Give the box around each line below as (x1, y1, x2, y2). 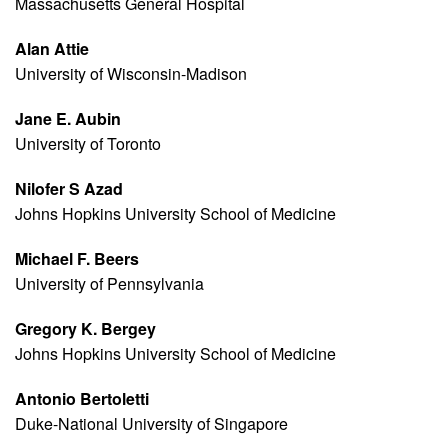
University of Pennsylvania (15, 272, 204, 296)
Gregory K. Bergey (15, 317, 156, 341)
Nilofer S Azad (15, 177, 123, 201)
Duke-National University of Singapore (15, 412, 288, 436)
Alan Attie (15, 37, 89, 61)
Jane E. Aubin (15, 107, 121, 131)
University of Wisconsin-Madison (15, 62, 247, 86)
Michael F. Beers (15, 247, 139, 271)
